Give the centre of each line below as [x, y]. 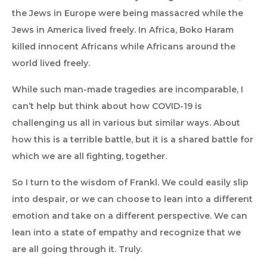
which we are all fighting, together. [89, 156]
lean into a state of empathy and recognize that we [126, 232]
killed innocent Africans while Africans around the [124, 46]
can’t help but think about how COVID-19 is [107, 106]
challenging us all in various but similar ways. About [126, 123]
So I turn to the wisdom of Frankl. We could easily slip [130, 182]
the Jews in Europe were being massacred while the [128, 13]
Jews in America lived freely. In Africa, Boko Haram [123, 30]
